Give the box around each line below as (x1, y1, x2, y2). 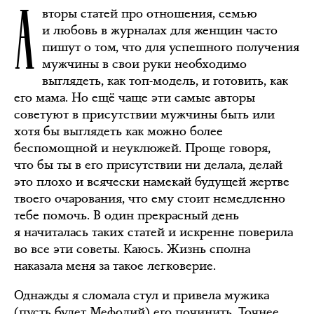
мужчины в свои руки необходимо (42, 55, 247, 72)
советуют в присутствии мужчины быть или (14, 106, 275, 123)
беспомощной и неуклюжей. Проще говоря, (14, 139, 271, 156)
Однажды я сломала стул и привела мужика (14, 287, 269, 303)
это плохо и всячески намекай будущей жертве (14, 173, 289, 190)
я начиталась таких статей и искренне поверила (14, 224, 293, 240)
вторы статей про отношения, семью (42, 5, 257, 22)
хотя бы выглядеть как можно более (14, 123, 223, 139)
